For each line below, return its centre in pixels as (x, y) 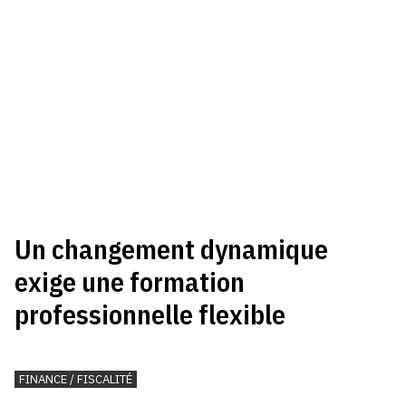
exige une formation (130, 282)
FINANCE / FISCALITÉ (76, 380)
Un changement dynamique (172, 249)
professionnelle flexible (150, 314)
